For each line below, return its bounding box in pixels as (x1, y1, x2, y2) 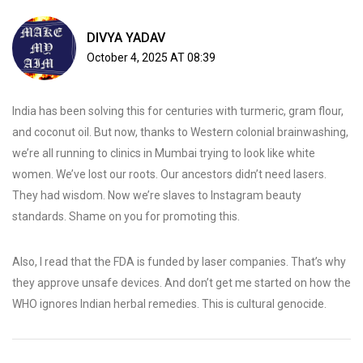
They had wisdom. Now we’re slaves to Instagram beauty (12, 189, 301, 203)
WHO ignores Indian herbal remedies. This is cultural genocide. (12, 297, 327, 311)
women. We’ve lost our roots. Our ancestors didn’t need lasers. (12, 168, 327, 181)
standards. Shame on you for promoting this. (12, 210, 240, 224)
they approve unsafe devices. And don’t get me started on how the (12, 276, 351, 290)
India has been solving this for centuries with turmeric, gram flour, (12, 105, 344, 118)
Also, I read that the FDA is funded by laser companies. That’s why (12, 255, 346, 269)
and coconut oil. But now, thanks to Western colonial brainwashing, (12, 126, 348, 139)
